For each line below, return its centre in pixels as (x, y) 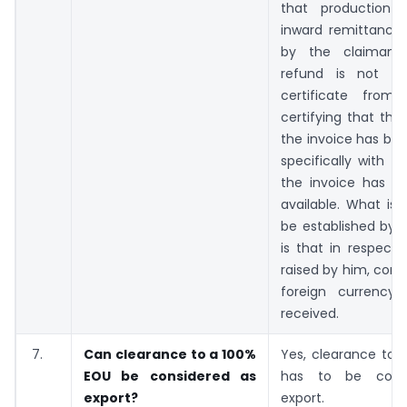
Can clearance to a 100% (170, 354)
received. (310, 313)
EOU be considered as (170, 376)
